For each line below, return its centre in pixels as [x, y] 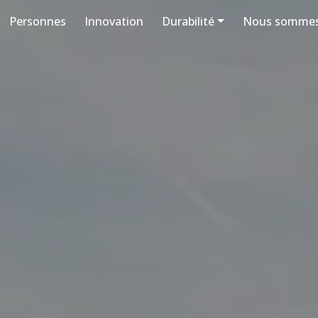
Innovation [114, 21]
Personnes [38, 21]
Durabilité [188, 21]
